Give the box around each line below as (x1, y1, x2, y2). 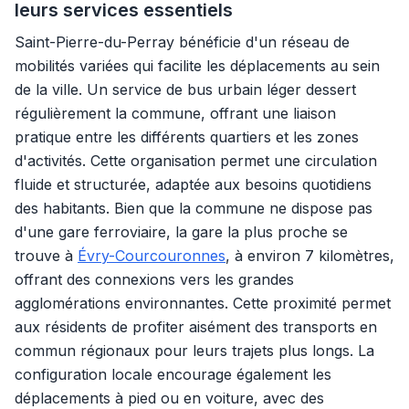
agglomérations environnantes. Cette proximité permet (15, 294, 391, 312)
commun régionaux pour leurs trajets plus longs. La (15, 341, 374, 360)
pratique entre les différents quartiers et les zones (15, 128, 359, 146)
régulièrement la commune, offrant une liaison (15, 104, 336, 122)
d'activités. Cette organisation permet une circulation (15, 152, 377, 170)
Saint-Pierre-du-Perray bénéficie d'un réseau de (15, 33, 350, 51)
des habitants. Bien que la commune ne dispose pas (15, 199, 372, 217)
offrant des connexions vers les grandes (15, 270, 294, 288)
